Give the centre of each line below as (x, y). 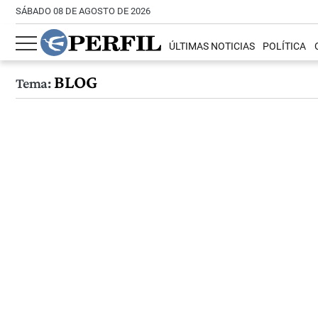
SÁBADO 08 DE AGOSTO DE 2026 (83, 11)
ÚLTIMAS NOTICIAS (212, 47)
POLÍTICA (285, 47)
